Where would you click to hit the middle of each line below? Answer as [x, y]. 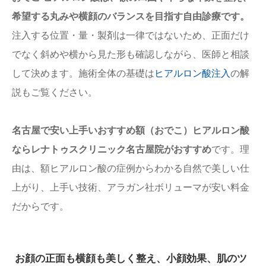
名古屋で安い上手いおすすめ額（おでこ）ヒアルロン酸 [131, 130]
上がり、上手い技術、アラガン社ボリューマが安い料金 [131, 187]
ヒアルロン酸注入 [192, 73]
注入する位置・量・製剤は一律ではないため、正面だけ [131, 35]
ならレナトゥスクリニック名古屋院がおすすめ [112, 149]
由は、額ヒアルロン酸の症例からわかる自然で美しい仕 [131, 168]
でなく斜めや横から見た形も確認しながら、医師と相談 [131, 54]
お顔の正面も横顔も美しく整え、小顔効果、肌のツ [131, 258]
